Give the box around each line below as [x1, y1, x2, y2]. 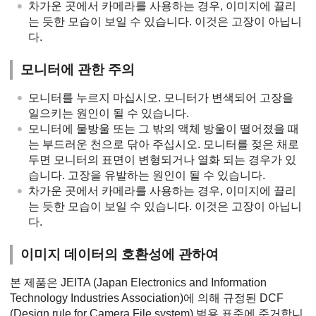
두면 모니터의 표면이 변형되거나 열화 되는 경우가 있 [28, 153, 296, 166]
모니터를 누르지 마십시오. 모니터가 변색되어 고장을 [28, 91, 293, 104]
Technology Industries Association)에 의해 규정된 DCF [10, 291, 284, 304]
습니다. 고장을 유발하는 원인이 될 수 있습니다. [28, 169, 265, 181]
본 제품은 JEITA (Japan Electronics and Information [10, 276, 267, 288]
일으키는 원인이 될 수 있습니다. [28, 107, 189, 119]
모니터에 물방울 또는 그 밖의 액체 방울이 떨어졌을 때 [28, 122, 299, 135]
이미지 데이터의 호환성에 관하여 [20, 246, 219, 262]
